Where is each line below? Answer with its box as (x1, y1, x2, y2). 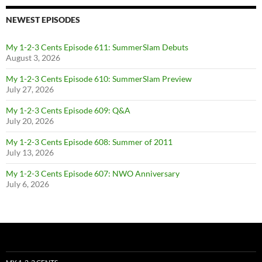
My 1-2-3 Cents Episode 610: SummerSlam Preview (6, 74, 192, 84)
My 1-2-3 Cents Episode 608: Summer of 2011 (6, 137, 173, 147)
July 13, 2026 (6, 147, 54, 158)
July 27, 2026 (6, 84, 54, 95)
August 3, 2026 (6, 53, 60, 63)
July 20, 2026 (6, 116, 54, 126)
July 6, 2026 (6, 179, 49, 189)
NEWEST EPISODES (6, 15, 80, 25)
